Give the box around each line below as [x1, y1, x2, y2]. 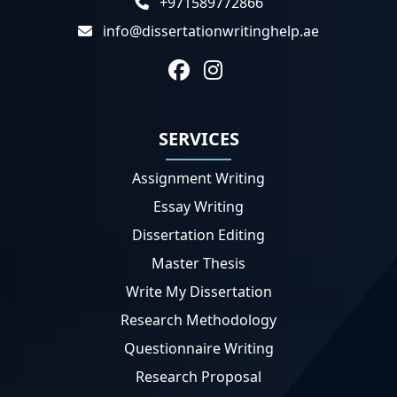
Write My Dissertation [125, 282, 272, 302]
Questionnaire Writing [123, 339, 274, 359]
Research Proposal [136, 367, 261, 387]
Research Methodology [121, 310, 276, 331]
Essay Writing [153, 197, 244, 217]
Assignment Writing [132, 168, 265, 189]
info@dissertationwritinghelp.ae [99, 21, 319, 42]
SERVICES [158, 127, 239, 152]
